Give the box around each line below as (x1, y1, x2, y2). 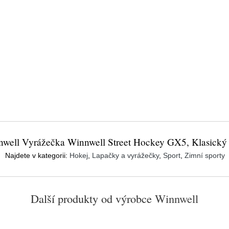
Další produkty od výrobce (31, 191, 152, 206)
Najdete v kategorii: (5, 151, 70, 159)
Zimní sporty (185, 151, 225, 159)
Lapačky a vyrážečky (92, 151, 159, 159)
